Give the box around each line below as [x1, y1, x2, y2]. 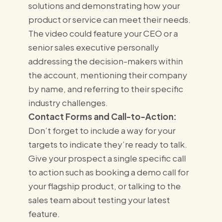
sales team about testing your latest [28, 194, 170, 205]
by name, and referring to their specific [28, 83, 183, 94]
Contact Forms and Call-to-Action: [28, 111, 176, 122]
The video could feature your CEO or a [28, 27, 178, 39]
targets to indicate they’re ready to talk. [28, 138, 187, 150]
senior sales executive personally [28, 41, 159, 53]
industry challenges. [28, 97, 108, 108]
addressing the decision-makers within [28, 55, 183, 66]
